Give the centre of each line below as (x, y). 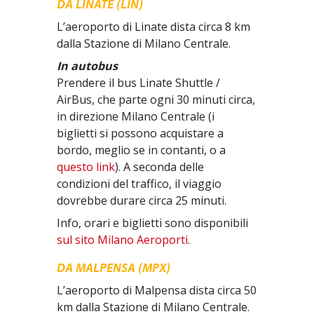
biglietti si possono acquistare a (141, 133)
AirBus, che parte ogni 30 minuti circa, (156, 100)
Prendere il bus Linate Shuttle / (139, 83)
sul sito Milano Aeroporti (123, 240)
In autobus (88, 66)
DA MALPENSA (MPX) (114, 268)
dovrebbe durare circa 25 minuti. (142, 200)
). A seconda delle (160, 167)
